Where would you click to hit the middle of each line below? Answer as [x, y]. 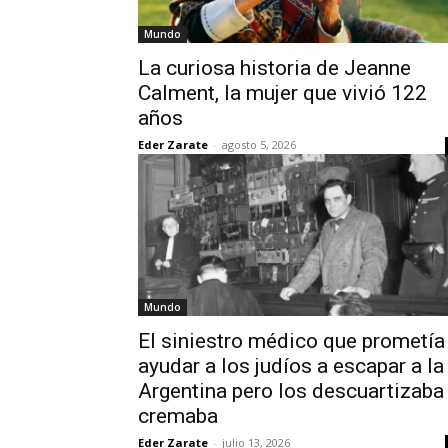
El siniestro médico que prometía [291, 341]
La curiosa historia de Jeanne [274, 68]
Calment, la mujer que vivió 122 [282, 93]
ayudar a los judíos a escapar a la [291, 366]
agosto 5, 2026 [259, 144]
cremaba [178, 416]
